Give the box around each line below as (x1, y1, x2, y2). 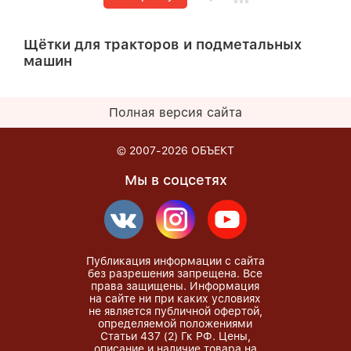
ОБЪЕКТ (191, 144, 234, 157)
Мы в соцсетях (124, 172, 227, 188)
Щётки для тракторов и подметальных (24, 36, 302, 53)
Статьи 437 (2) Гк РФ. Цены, (100, 330, 251, 342)
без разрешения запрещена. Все (88, 267, 263, 280)
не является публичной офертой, (88, 305, 262, 317)
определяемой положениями (98, 317, 253, 330)
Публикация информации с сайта (85, 255, 265, 267)
